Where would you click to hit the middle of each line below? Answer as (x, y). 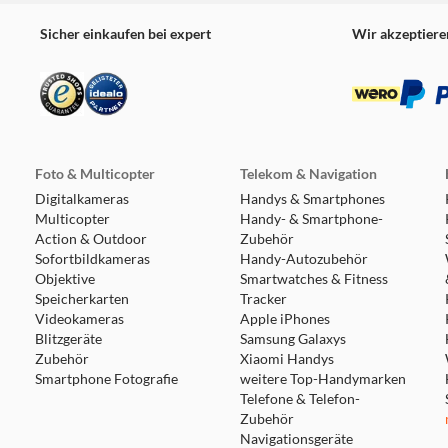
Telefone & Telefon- (299, 399)
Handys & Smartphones (312, 199)
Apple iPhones (284, 319)
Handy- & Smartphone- (311, 219)
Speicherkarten (81, 299)
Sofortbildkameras (92, 259)
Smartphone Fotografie (106, 379)
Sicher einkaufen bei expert (125, 33)
